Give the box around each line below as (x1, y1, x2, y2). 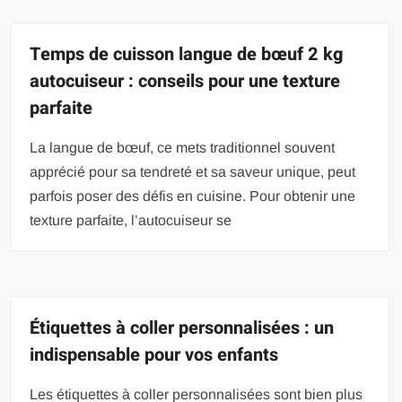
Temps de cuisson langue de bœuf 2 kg (30, 41, 344, 67)
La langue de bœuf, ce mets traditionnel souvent (30, 140, 336, 155)
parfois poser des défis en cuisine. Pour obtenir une (30, 188, 356, 204)
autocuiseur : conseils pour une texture (30, 68, 341, 94)
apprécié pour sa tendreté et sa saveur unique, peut (30, 164, 356, 179)
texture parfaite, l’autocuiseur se (30, 213, 232, 228)
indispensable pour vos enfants (30, 342, 279, 368)
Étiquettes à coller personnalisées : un (30, 315, 335, 341)
